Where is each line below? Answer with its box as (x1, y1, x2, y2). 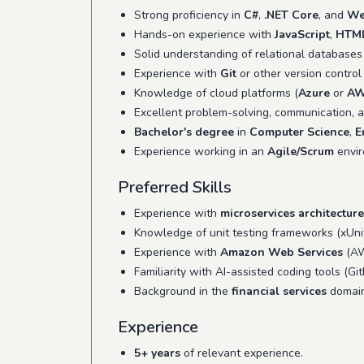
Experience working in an (134, 144, 267, 159)
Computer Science (249, 124, 349, 140)
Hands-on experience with (134, 27, 275, 42)
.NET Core (264, 7, 318, 23)
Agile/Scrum (267, 144, 334, 159)
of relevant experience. (180, 345, 303, 361)
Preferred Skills (118, 176, 232, 198)
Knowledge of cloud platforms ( (134, 85, 298, 101)
